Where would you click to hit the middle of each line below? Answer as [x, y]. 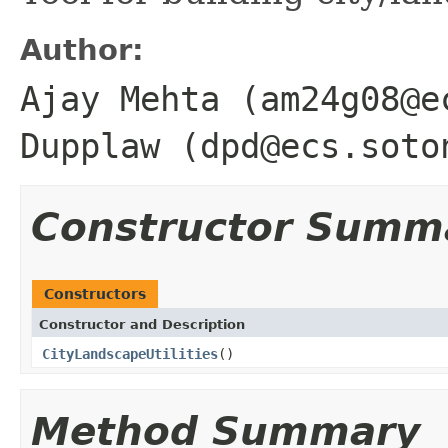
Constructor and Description [142, 324]
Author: [82, 49]
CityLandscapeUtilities [130, 353]
